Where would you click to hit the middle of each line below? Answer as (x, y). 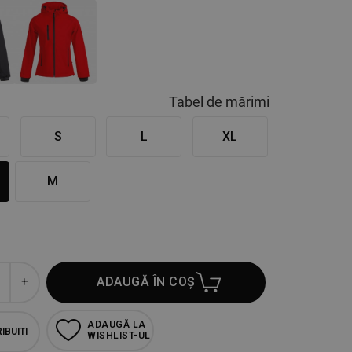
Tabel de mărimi (219, 101)
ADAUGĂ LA (117, 325)
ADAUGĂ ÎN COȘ (146, 282)
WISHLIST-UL (119, 336)
